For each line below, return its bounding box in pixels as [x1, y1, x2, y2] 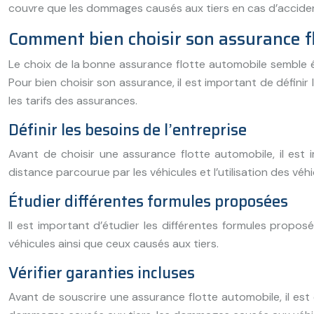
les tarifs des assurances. [8, 93, 137, 108]
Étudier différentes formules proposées [8, 189, 288, 214]
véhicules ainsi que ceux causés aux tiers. [8, 236, 219, 251]
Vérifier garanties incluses [8, 261, 195, 285]
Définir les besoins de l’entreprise [8, 118, 247, 142]
